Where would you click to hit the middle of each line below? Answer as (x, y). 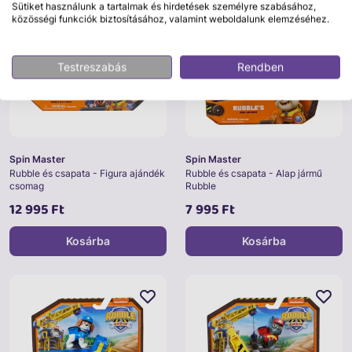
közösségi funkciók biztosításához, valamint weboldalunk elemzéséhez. (170, 18)
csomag (27, 186)
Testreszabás (92, 67)
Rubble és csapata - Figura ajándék (87, 174)
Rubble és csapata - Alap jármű (254, 174)
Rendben (260, 67)
